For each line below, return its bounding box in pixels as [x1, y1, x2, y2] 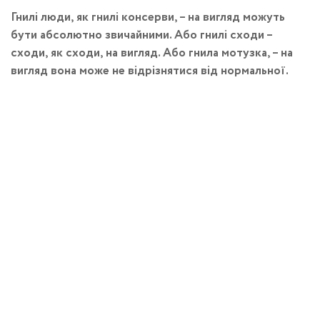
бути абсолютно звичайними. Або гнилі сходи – [11, 26, 272, 44]
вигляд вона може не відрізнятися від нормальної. [11, 62, 289, 80]
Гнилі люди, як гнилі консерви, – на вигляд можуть [11, 9, 285, 26]
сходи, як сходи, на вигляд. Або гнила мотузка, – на [11, 44, 293, 62]
